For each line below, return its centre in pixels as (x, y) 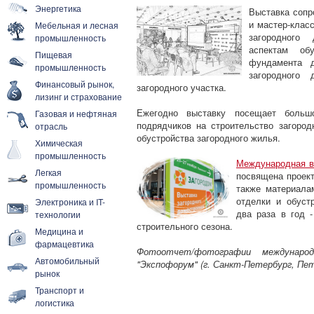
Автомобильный (67, 260)
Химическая (59, 143)
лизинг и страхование (78, 96)
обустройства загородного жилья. (209, 138)
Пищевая (54, 54)
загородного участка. (182, 87)
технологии (58, 214)
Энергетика (58, 8)
